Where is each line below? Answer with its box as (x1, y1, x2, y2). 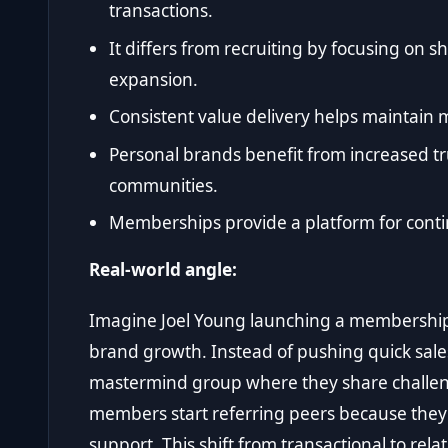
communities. (109, 173, 218, 197)
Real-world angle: (89, 257, 237, 281)
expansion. (109, 67, 198, 91)
